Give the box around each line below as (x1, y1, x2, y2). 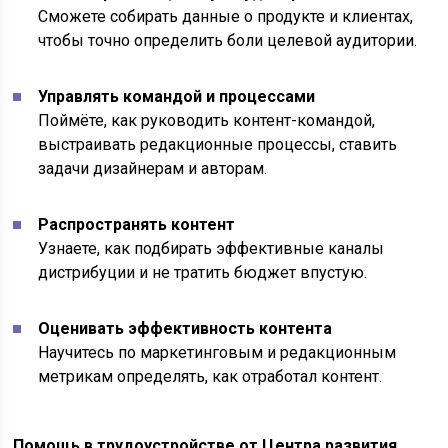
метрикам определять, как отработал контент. (38, 367, 383, 387)
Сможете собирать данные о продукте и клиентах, (38, 7, 414, 27)
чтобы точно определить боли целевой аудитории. (38, 31, 418, 51)
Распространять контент (38, 215, 236, 235)
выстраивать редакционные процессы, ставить (38, 135, 398, 155)
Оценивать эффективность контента (38, 319, 333, 339)
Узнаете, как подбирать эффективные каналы (38, 239, 385, 259)
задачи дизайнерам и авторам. (38, 159, 268, 179)
